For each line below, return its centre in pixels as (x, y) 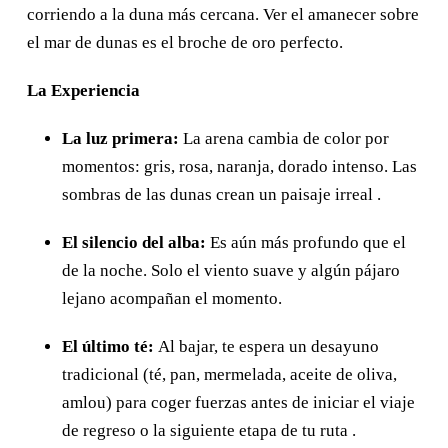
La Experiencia (83, 90)
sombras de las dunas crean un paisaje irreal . (221, 194)
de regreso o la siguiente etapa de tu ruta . (209, 430)
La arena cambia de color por (284, 138)
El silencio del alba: (134, 242)
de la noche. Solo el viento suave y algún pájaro (231, 270)
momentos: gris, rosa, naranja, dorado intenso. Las (239, 166)
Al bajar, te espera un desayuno (266, 346)
